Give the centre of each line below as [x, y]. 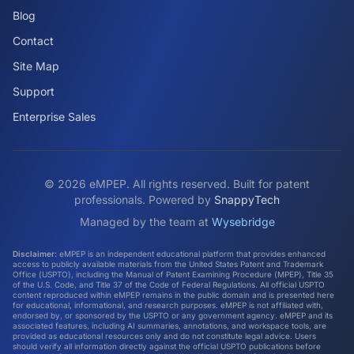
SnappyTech [247, 200]
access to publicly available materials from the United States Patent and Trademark [168, 264]
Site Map [36, 66]
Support [34, 91]
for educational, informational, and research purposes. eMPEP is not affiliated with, [168, 305]
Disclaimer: [35, 254]
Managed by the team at [144, 222]
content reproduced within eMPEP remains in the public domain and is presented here [173, 295]
